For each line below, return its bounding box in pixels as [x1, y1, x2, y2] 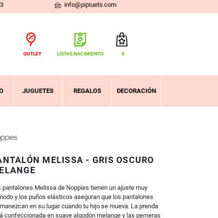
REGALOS [73, 87, 101, 95]
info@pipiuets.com [62, 1, 116, 8]
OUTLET [23, 51, 41, 57]
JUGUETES [22, 87, 54, 95]
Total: [18, 68, 34, 75]
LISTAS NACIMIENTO [56, 51, 104, 57]
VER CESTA [56, 83, 89, 91]
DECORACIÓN [116, 87, 156, 95]
